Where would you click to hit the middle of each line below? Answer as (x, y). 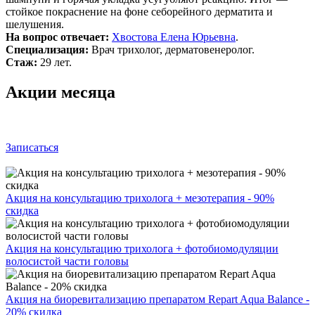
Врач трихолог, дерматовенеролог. (172, 49)
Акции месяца (60, 92)
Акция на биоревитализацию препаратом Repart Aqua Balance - (157, 299)
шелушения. (35, 24)
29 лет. (54, 62)
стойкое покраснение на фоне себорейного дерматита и (139, 11)
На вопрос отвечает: (59, 37)
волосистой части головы (67, 261)
